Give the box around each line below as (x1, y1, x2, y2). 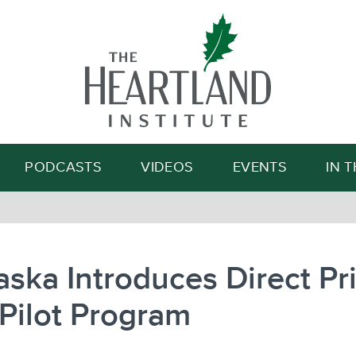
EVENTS (232, 161, 287, 175)
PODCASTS (25, 161, 103, 175)
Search (238, 83, 268, 93)
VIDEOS (141, 161, 194, 175)
